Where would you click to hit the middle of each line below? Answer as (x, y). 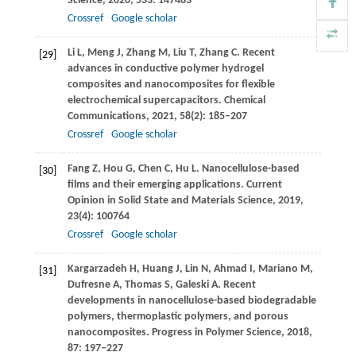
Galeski (192, 285)
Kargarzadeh (97, 269)
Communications (106, 117)
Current (264, 185)
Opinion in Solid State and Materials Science (170, 201)
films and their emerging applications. (157, 185)
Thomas (143, 285)
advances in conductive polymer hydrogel (165, 69)
